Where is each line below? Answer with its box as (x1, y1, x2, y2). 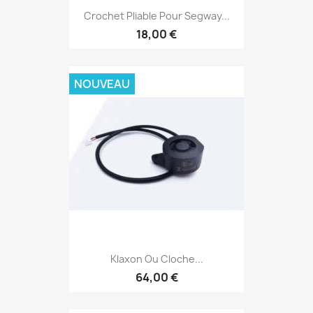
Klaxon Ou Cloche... (110, 252, 203, 266)
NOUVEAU (74, 76, 130, 92)
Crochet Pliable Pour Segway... (83, 8, 230, 22)
